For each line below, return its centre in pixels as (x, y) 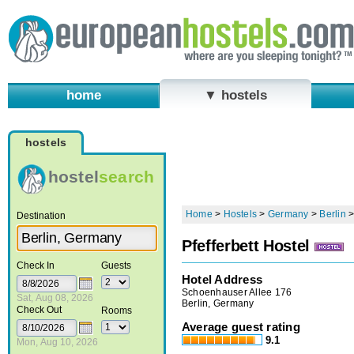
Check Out (39, 309)
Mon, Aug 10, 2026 (57, 342)
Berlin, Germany (218, 303)
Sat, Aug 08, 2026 (55, 298)
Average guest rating (241, 326)
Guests (116, 265)
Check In (35, 265)
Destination (41, 215)
